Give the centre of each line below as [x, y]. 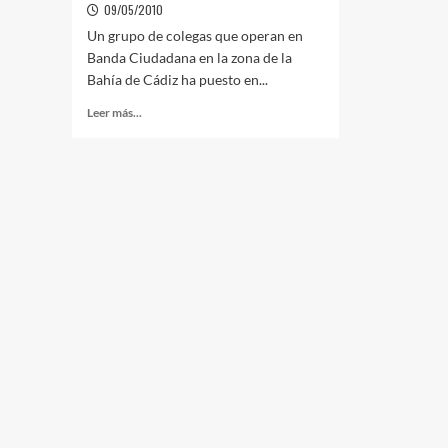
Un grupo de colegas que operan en [195, 35]
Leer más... [114, 112]
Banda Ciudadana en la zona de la [189, 57]
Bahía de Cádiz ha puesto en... [177, 79]
